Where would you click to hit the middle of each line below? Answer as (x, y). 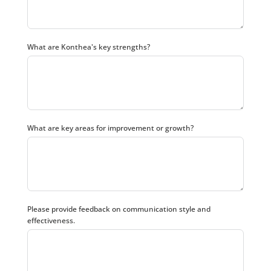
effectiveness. (51, 220)
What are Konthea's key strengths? (88, 47)
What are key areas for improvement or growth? (110, 128)
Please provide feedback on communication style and (119, 209)
